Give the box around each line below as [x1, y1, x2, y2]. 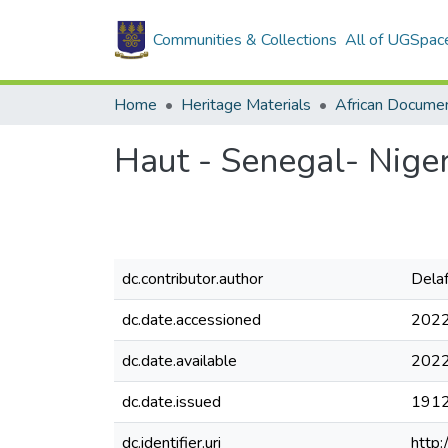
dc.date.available [122, 350, 237, 372]
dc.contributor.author [122, 268, 263, 290]
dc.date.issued [122, 391, 221, 413]
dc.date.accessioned [122, 309, 261, 331]
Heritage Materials [181, 94, 311, 116]
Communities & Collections [153, 29, 337, 51]
